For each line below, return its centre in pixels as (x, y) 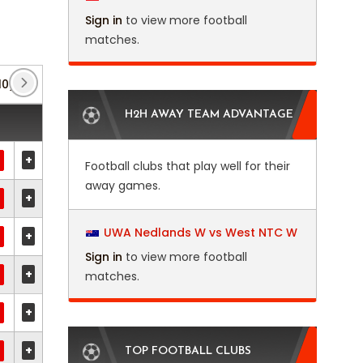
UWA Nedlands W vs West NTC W (200, 233)
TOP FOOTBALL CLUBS (188, 351)
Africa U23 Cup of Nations (136, 84)
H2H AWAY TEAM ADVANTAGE (209, 115)
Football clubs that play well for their (187, 166)
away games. (122, 186)
